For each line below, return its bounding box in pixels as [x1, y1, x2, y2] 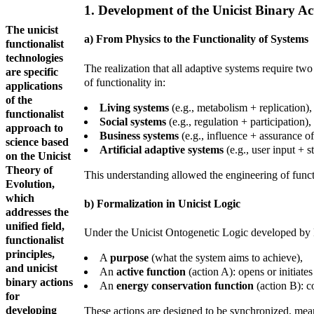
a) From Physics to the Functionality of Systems [84, 33, 308, 46]
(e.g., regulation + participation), [166, 115, 311, 128]
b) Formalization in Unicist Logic [84, 197, 240, 210]
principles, [6, 248, 55, 261]
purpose [110, 252, 149, 264]
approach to [6, 122, 63, 135]
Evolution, [6, 178, 55, 191]
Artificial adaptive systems [100, 143, 224, 156]
